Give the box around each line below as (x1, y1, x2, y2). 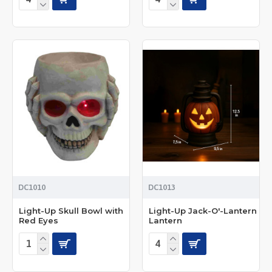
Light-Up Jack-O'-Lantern (148, 205, 257, 216)
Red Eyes (19, 215, 58, 225)
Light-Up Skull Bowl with (19, 205, 123, 216)
